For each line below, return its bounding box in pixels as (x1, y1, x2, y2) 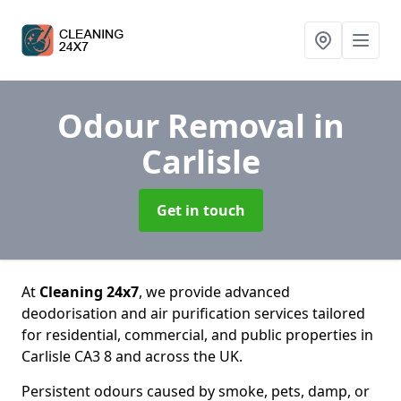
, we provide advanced (139, 282, 290, 302)
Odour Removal (56, 104, 313, 148)
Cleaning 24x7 (39, 282, 139, 302)
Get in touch (156, 200, 245, 220)
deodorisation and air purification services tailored (21, 303, 365, 323)
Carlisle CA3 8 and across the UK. (21, 346, 243, 366)
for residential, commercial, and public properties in (21, 325, 373, 345)
